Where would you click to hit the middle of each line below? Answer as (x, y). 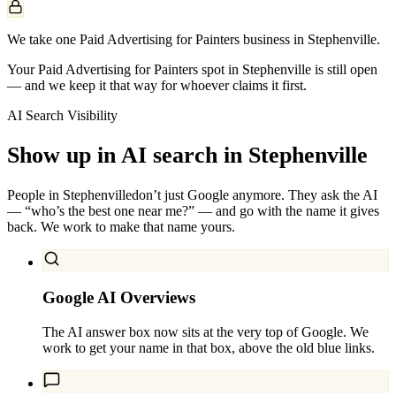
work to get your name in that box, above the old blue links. (209, 347)
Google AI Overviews (119, 297)
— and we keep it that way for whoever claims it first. (157, 85)
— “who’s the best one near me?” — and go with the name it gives (193, 211)
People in (35, 195)
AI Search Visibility (62, 115)
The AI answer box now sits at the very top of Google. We (206, 331)
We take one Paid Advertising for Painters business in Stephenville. (194, 39)
